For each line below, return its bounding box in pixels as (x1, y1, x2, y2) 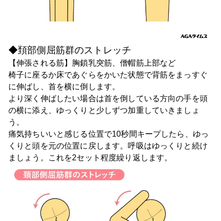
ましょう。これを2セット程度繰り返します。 (8, 153, 173, 162)
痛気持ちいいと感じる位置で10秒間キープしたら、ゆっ (8, 129, 209, 138)
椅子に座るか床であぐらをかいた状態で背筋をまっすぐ (8, 70, 208, 79)
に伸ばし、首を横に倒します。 (8, 82, 120, 91)
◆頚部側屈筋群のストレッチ (8, 44, 132, 55)
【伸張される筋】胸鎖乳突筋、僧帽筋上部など (8, 58, 176, 67)
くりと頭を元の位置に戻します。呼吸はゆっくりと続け (8, 141, 208, 150)
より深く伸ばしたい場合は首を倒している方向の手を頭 (8, 94, 208, 103)
